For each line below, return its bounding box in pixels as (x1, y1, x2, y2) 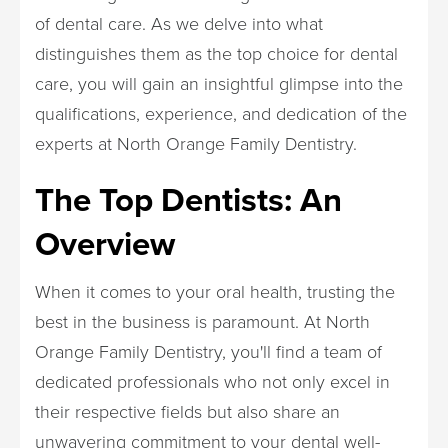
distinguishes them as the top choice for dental (35, 41, 398, 65)
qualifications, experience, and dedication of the (35, 101, 407, 125)
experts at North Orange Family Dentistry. (35, 131, 357, 155)
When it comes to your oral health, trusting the (35, 279, 395, 303)
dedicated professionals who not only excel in (35, 369, 390, 393)
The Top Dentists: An (35, 175, 342, 224)
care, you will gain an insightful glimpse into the (35, 71, 403, 95)
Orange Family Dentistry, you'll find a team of (35, 339, 382, 363)
